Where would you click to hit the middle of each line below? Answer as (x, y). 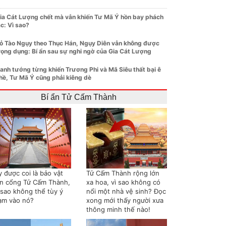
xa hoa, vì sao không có (123, 182)
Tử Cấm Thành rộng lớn (123, 173)
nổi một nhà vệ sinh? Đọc (126, 191)
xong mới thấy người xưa (125, 200)
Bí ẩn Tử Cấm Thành (79, 97)
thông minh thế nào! (118, 209)
